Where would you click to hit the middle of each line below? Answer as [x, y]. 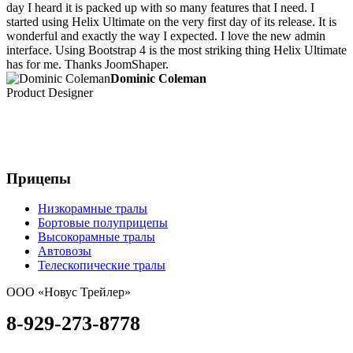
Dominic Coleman [158, 78]
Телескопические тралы [102, 266]
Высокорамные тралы [97, 237]
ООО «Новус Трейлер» [69, 292]
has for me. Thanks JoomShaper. [87, 64]
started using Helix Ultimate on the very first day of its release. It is [171, 21]
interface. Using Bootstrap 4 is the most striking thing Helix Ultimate [176, 50]
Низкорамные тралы [93, 209]
